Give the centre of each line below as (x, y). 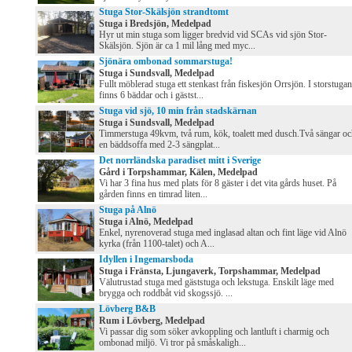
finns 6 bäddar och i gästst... (151, 95)
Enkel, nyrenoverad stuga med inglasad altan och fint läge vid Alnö (223, 233)
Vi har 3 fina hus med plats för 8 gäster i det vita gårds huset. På (218, 183)
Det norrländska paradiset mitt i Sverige (180, 161)
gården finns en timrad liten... (153, 194)
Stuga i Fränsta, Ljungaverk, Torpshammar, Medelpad (210, 271)
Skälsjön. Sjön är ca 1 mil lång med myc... (177, 46)
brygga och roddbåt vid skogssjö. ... (166, 293)
